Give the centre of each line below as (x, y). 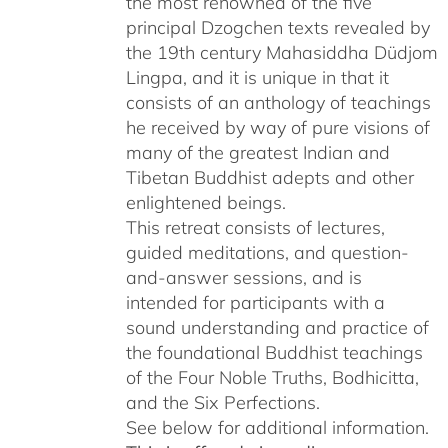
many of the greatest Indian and (257, 152)
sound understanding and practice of (277, 327)
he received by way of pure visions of (277, 127)
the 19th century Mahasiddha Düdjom (281, 52)
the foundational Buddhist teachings (274, 352)
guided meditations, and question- (267, 252)
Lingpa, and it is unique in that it (257, 77)
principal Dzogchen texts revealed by (277, 27)
